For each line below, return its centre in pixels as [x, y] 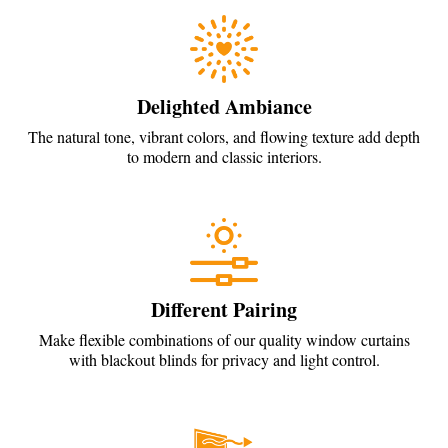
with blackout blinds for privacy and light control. [224, 359]
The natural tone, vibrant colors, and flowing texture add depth [224, 136]
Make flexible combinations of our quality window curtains [224, 339]
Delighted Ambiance [224, 106]
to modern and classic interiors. [224, 156]
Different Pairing [224, 309]
